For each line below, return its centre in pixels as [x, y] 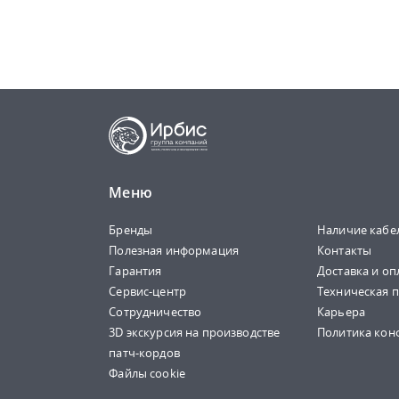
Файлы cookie [147, 373]
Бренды [131, 230]
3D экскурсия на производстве [195, 332]
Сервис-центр [147, 291]
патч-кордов [144, 353]
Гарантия [135, 271]
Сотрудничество [155, 312]
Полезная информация [174, 250]
